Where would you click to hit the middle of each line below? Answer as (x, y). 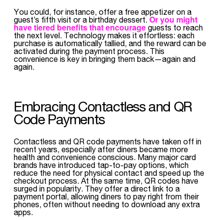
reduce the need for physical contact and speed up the (109, 173)
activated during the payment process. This (89, 51)
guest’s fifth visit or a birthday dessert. (82, 19)
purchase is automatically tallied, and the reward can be (110, 43)
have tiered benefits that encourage (80, 27)
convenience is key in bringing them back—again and (105, 59)
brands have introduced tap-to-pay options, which (101, 165)
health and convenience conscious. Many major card (105, 157)
